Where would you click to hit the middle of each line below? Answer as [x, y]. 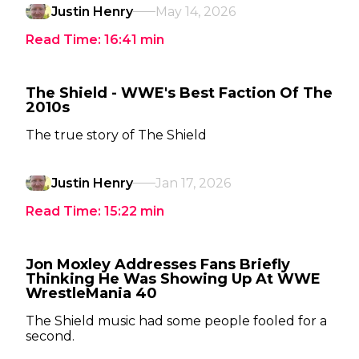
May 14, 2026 [196, 12]
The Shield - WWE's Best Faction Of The [179, 93]
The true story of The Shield [116, 135]
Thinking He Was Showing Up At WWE [173, 279]
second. [50, 336]
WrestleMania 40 [91, 293]
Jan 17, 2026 [193, 183]
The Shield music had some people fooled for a [176, 321]
